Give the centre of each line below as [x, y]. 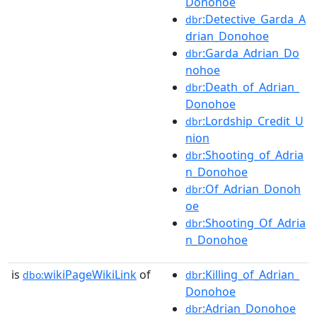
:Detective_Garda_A [254, 19]
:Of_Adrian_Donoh [252, 189]
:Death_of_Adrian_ [251, 87]
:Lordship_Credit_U [253, 121]
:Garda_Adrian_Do [251, 53]
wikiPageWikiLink [90, 274]
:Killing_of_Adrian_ [251, 274]
